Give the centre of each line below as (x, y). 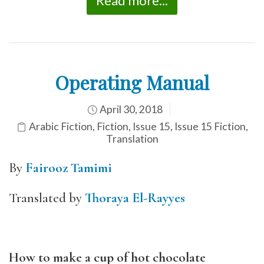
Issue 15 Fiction (210, 126)
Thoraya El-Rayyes (135, 198)
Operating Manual (132, 82)
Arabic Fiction (60, 126)
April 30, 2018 (130, 109)
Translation (132, 139)
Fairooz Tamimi (69, 168)
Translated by (47, 198)
